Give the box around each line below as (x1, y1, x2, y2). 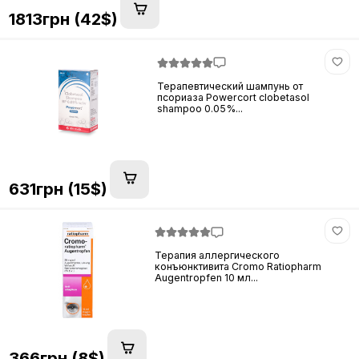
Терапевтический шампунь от (157, 79, 304, 92)
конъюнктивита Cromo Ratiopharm (155, 260, 322, 273)
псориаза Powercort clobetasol (157, 91, 310, 103)
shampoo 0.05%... (157, 102, 244, 115)
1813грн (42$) (8, 9, 118, 30)
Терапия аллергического (155, 249, 280, 262)
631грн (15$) (8, 178, 107, 199)
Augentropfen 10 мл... (155, 272, 259, 284)
